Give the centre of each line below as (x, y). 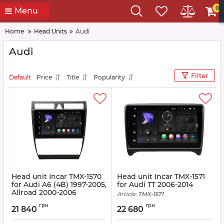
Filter (199, 75)
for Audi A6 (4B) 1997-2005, (59, 184)
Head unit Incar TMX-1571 (161, 176)
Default (20, 77)
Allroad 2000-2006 (44, 192)
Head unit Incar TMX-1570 (56, 176)
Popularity (109, 77)
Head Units (50, 31)
